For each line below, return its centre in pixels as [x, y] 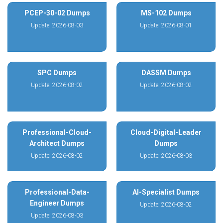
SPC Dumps [57, 73]
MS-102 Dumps [166, 13]
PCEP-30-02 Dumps [57, 13]
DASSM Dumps [166, 73]
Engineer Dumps [57, 203]
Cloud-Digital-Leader [166, 132]
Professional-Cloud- [57, 132]
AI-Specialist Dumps [166, 192]
